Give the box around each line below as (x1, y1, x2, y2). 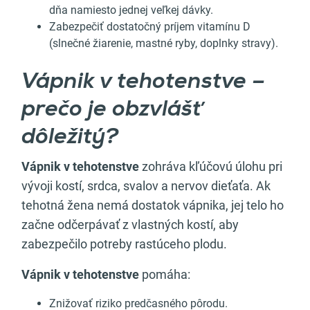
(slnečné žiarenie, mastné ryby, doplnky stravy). (49, 37, 281, 51)
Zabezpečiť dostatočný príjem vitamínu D (49, 20, 250, 34)
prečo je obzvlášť (21, 99, 203, 122)
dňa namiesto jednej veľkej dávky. (49, 3, 213, 17)
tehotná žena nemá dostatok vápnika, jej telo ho (21, 198, 284, 213)
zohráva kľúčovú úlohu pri (139, 159, 282, 174)
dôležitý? (21, 127, 118, 149)
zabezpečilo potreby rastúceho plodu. (21, 237, 227, 252)
